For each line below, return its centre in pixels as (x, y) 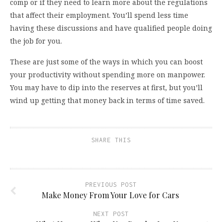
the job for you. (36, 41)
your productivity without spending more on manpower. (108, 75)
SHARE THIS (111, 140)
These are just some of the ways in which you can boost (106, 62)
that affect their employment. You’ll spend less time (99, 15)
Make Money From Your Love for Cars (111, 195)
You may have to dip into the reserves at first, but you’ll (106, 88)
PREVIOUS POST (111, 185)
